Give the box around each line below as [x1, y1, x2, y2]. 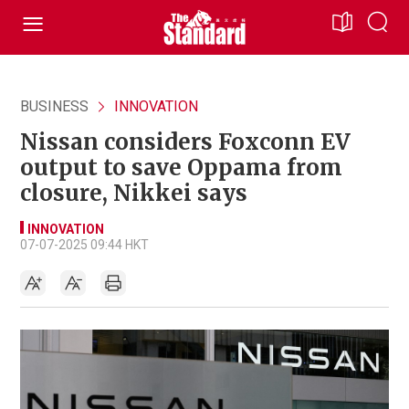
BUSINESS [20, 98, 89, 115]
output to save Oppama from [20, 153, 342, 182]
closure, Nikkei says [20, 179, 247, 207]
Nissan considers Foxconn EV [20, 128, 351, 156]
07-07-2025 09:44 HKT [20, 237, 149, 252]
